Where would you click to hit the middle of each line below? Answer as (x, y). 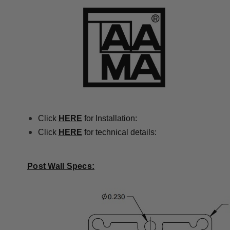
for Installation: (109, 119)
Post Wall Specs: (61, 166)
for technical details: (119, 132)
